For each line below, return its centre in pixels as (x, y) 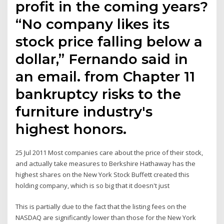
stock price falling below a (109, 41)
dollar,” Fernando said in (102, 59)
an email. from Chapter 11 (105, 76)
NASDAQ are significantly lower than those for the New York (106, 218)
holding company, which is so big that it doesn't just (93, 185)
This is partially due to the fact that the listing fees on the (101, 207)
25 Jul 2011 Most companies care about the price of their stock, (109, 152)
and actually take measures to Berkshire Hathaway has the (106, 163)
